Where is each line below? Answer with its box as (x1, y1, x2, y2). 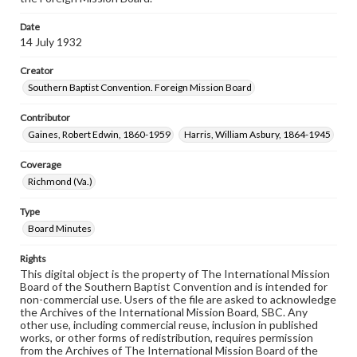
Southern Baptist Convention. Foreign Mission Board (28, 81, 252, 93)
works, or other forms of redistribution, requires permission (20, 331, 313, 344)
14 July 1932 (20, 35, 82, 49)
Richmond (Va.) (28, 175, 92, 187)
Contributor (20, 112, 70, 124)
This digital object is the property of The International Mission (20, 267, 330, 280)
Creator (20, 65, 53, 76)
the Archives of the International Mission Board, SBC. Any (20, 305, 308, 319)
